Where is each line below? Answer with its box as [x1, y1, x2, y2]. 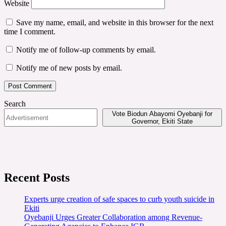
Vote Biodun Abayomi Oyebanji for [112, 110, 212, 118]
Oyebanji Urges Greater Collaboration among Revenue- [24, 213, 202, 222]
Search [4, 99, 26, 108]
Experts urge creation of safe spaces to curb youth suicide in [24, 195, 214, 204]
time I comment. [4, 27, 55, 36]
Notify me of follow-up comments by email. [16, 45, 156, 54]
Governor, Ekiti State [132, 118, 193, 126]
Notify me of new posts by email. [16, 64, 122, 73]
